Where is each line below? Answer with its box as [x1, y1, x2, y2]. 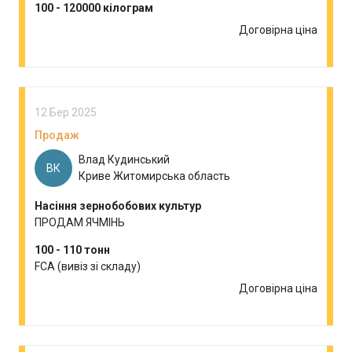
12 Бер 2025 [35, 106, 97, 119]
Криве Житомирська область [79, 170, 230, 182]
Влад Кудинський [79, 153, 170, 166]
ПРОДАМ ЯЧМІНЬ [35, 216, 125, 229]
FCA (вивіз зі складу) [35, 260, 141, 273]
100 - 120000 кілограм [35, 2, 153, 14]
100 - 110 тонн [35, 244, 110, 256]
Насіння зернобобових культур [35, 200, 201, 212]
